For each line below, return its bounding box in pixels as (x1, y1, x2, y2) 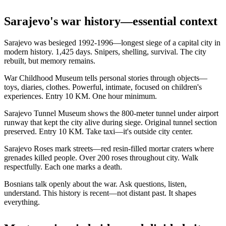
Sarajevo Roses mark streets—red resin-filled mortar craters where (4, 144, 214, 153)
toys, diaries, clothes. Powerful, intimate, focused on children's (4, 83, 202, 92)
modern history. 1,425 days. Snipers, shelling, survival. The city (4, 47, 206, 56)
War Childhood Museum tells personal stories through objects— (4, 74, 207, 83)
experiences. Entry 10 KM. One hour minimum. (4, 92, 157, 101)
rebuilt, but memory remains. (4, 56, 95, 66)
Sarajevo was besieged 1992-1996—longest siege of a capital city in (4, 38, 220, 47)
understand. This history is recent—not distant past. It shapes (4, 189, 196, 198)
